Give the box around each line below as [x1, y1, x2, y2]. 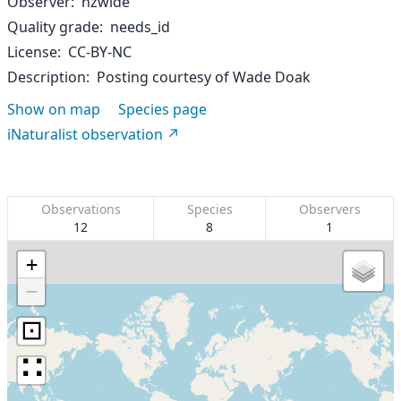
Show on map [7, 99, 100, 119]
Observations [40, 200, 121, 218]
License [7, 42, 57, 62]
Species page [118, 99, 207, 119]
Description [7, 67, 86, 87]
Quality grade [7, 17, 99, 37]
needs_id [110, 17, 170, 37]
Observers [298, 200, 361, 218]
